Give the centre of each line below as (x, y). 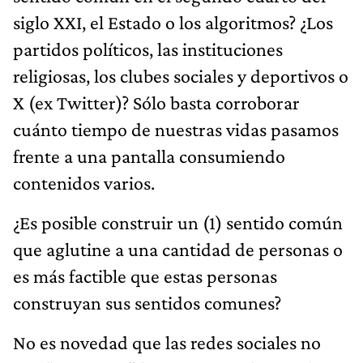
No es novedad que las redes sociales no (167, 342)
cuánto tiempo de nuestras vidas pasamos (176, 129)
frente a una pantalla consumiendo (149, 156)
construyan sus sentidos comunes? (147, 302)
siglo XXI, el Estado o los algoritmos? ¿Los (173, 22)
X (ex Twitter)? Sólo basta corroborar (156, 102)
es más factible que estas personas (145, 275)
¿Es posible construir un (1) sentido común (178, 222)
